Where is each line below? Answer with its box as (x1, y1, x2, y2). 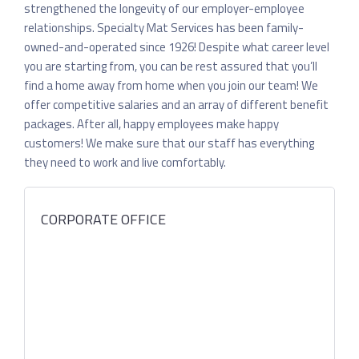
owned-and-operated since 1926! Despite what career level (24, 38, 329, 56)
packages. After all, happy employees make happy (24, 115, 279, 133)
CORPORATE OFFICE (41, 208, 166, 230)
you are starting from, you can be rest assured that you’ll (24, 57, 317, 75)
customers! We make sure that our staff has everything (24, 134, 314, 152)
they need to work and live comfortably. (24, 153, 226, 171)
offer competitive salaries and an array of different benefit (24, 95, 329, 114)
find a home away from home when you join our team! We (24, 76, 318, 95)
